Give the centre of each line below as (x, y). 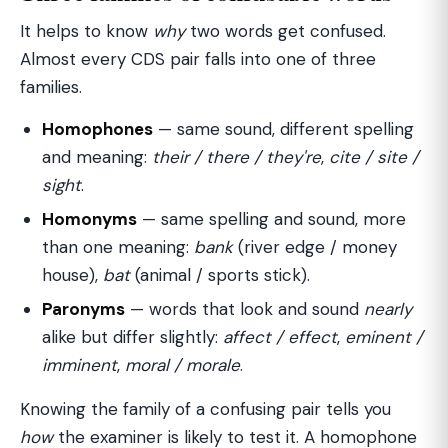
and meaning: (97, 157)
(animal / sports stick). (220, 275)
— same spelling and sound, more (271, 219)
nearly (388, 309)
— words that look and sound (244, 309)
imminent (79, 365)
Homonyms (89, 219)
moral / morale (182, 365)
